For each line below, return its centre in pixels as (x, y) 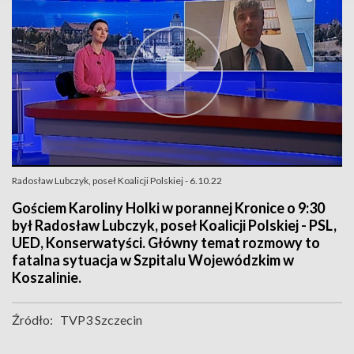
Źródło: (32, 320)
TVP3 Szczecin (101, 320)
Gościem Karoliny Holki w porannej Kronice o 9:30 (168, 208)
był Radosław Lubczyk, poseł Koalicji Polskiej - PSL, (174, 225)
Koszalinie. (47, 277)
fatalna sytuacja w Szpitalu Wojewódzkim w (153, 260)
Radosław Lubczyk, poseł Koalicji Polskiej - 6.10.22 (117, 181)
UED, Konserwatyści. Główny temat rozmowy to (166, 243)
